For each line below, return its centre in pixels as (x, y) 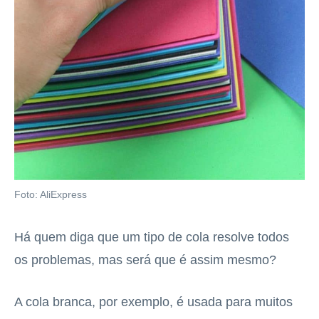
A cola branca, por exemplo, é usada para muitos (153, 302)
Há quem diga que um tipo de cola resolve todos (152, 237)
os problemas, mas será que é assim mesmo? (145, 260)
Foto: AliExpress (51, 194)
